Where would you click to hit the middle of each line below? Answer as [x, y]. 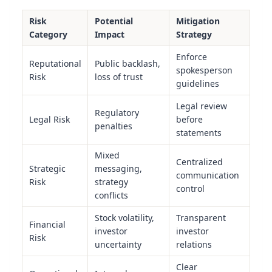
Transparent [201, 218]
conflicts [111, 195]
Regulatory [117, 113]
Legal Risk [49, 120]
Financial [47, 225]
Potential [114, 21]
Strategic [47, 169]
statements [199, 133]
